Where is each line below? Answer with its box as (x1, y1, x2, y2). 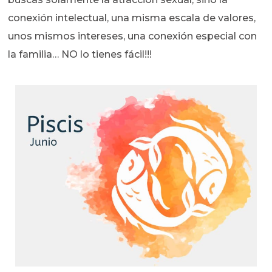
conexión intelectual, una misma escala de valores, (8, 12, 256, 24)
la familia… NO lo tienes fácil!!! (8, 49, 152, 61)
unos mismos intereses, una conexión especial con (8, 30, 257, 42)
